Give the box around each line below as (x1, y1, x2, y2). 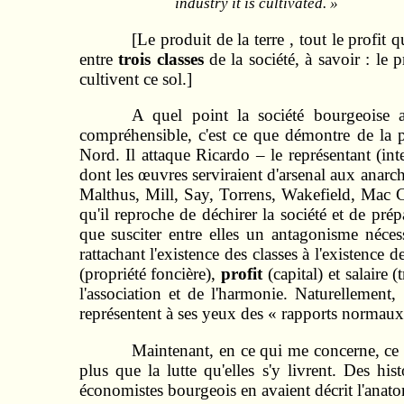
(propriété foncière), (78, 264, 222, 284)
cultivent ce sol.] (78, 69, 192, 88)
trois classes (118, 49, 210, 69)
